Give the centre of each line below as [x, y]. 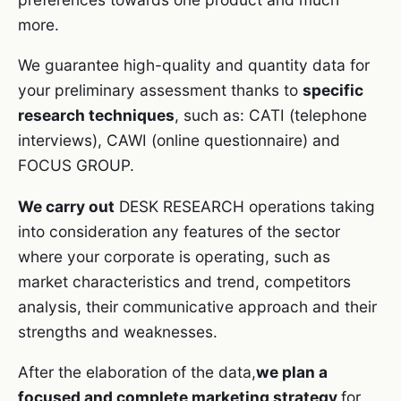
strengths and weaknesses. [118, 331]
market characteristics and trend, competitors [184, 281]
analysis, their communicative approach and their [197, 306]
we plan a [292, 372]
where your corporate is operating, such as [174, 256]
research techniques [96, 115]
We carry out [66, 206]
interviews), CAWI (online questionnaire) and [179, 141]
